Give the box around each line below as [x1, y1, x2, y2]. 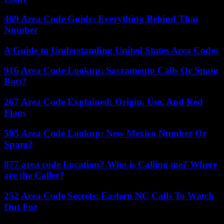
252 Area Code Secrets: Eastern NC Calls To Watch [4, 190, 214, 201]
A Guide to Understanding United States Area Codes [4, 44, 218, 55]
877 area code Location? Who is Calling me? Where [4, 159, 217, 170]
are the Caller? [4, 170, 64, 181]
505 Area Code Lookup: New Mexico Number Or [4, 127, 206, 138]
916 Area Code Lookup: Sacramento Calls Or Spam [4, 65, 218, 76]
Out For [4, 201, 37, 212]
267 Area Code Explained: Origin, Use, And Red [4, 96, 203, 107]
